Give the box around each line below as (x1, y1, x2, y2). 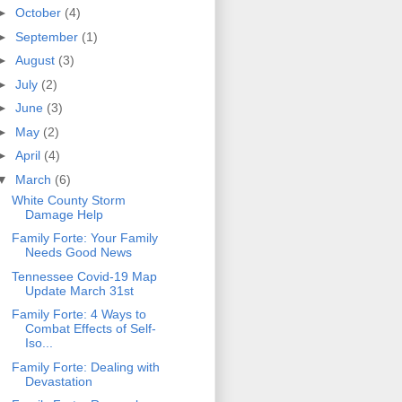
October (14, 5, 65, 21)
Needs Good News (24, 245, 132, 260)
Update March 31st (24, 283, 134, 298)
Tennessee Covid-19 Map (11, 268, 157, 284)
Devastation (24, 373, 92, 389)
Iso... (24, 336, 53, 351)
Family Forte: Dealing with (11, 359, 160, 374)
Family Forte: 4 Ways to (11, 307, 146, 322)
